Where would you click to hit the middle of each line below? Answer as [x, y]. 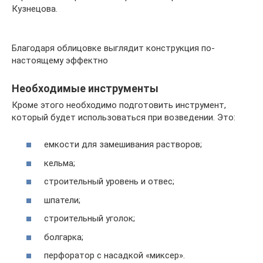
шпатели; [62, 200]
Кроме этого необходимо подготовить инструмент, [119, 105]
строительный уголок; [90, 218]
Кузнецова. [35, 9]
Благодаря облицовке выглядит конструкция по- [113, 48]
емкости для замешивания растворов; [123, 144]
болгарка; [64, 237]
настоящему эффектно [60, 60]
